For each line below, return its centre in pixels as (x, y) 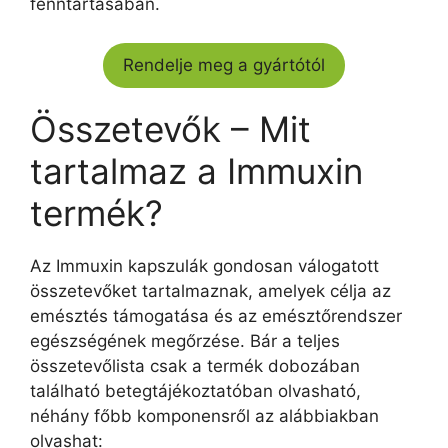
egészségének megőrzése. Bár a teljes (185, 340)
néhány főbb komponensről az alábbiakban (204, 415)
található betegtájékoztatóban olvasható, (195, 390)
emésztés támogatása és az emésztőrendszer (216, 315)
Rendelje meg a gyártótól (224, 64)
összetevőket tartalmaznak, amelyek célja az (210, 290)
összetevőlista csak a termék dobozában (195, 365)
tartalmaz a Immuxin (196, 170)
